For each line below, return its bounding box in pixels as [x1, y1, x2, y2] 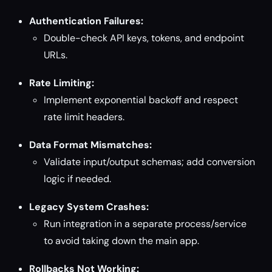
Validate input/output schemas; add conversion [44, 155, 255, 168]
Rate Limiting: [29, 76, 94, 89]
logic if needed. [44, 172, 111, 185]
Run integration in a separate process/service [44, 217, 246, 230]
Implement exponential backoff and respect [44, 93, 238, 106]
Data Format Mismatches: [29, 138, 152, 151]
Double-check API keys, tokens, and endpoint [44, 32, 244, 44]
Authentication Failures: [29, 15, 143, 27]
